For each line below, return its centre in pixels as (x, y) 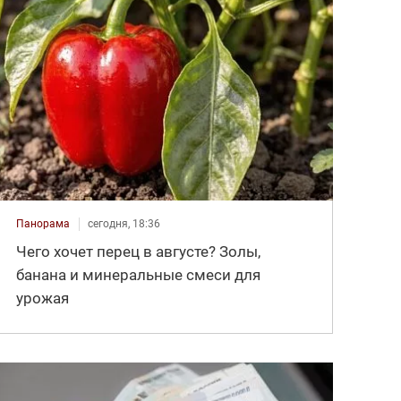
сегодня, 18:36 (124, 223)
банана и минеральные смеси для (139, 274)
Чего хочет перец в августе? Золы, (139, 251)
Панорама (43, 223)
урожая (43, 298)
